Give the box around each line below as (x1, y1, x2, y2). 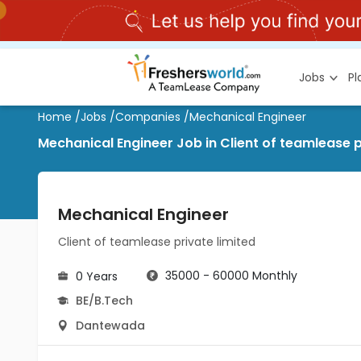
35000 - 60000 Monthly (165, 268, 297, 284)
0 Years (76, 268, 118, 284)
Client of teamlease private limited (58, 234, 255, 250)
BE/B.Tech (76, 293, 133, 309)
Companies (115, 109, 180, 125)
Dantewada (76, 317, 145, 334)
